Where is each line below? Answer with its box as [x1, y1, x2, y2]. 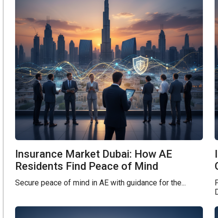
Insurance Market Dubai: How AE [15, 148, 173, 161]
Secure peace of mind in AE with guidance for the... [15, 178, 186, 188]
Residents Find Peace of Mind [15, 160, 159, 173]
